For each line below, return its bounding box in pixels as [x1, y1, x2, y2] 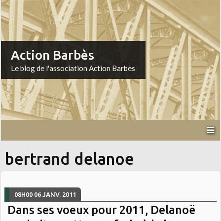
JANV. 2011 [42, 190, 76, 198]
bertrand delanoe [5, 150, 135, 168]
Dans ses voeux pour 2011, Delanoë [7, 203, 196, 216]
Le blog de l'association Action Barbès [11, 64, 136, 73]
